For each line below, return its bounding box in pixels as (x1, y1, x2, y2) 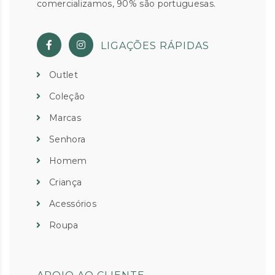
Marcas (49, 112, 81, 124)
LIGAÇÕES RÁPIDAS (101, 40, 209, 52)
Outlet (49, 69, 78, 81)
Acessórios (49, 198, 96, 210)
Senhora (49, 134, 86, 145)
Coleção (49, 91, 85, 103)
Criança (49, 177, 82, 188)
